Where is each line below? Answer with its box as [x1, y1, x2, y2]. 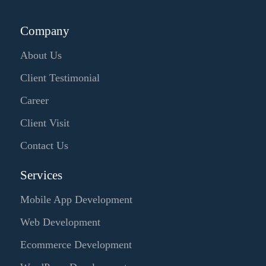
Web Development [20, 216, 100, 228]
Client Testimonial [20, 72, 100, 84]
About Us [20, 49, 62, 61]
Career [20, 94, 49, 106]
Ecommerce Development [20, 239, 132, 251]
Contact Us [20, 140, 68, 151]
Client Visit [20, 117, 69, 129]
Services [20, 168, 62, 182]
